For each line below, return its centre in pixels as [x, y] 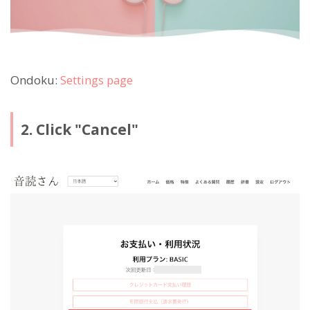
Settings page [97, 80]
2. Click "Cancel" [79, 129]
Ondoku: [35, 80]
